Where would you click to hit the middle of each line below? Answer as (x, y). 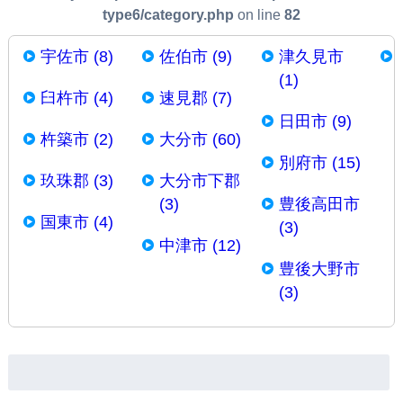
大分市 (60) (201, 139)
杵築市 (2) (76, 139)
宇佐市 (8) (76, 57)
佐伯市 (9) (196, 57)
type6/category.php (168, 15)
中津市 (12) (201, 246)
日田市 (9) (315, 121)
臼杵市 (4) (76, 98)
